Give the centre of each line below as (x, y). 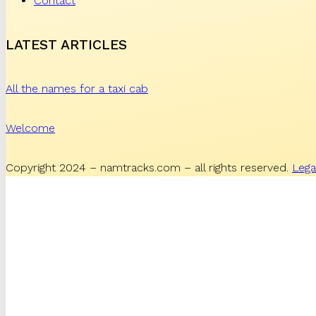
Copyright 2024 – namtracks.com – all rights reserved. (149, 168)
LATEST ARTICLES (66, 44)
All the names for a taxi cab (77, 88)
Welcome (30, 128)
